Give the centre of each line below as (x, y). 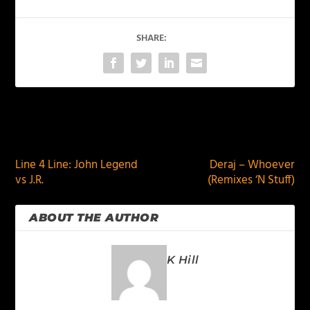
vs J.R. (30, 180)
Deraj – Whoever (252, 165)
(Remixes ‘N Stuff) (251, 180)
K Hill (183, 260)
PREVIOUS (58, 131)
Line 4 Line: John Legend (77, 165)
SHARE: (152, 38)
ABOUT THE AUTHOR (94, 218)
